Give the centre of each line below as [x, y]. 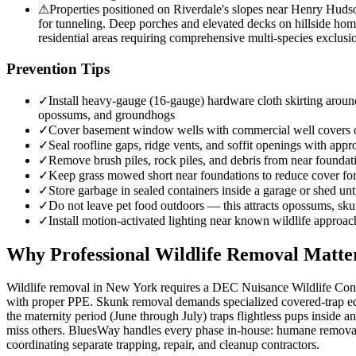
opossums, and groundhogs [106, 114]
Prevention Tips [58, 68]
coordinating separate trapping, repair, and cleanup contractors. [163, 345]
